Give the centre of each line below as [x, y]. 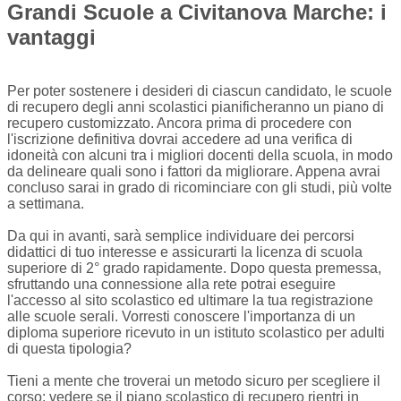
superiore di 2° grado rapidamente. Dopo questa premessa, [194, 269]
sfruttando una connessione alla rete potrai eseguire [171, 285]
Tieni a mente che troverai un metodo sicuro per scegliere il [194, 381]
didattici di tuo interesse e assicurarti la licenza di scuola [185, 252]
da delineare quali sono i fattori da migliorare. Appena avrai [194, 172]
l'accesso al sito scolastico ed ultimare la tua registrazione [190, 301]
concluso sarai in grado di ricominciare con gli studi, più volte [200, 188]
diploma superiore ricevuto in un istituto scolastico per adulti [196, 333]
